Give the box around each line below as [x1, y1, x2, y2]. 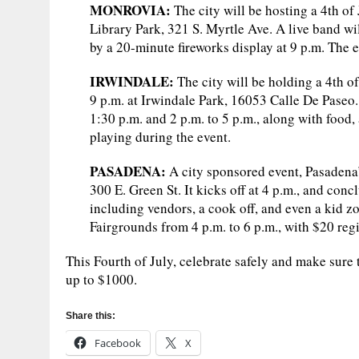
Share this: [66, 309, 115, 321]
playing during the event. [90, 127, 231, 146]
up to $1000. [66, 269, 137, 288]
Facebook [95, 335, 141, 350]
